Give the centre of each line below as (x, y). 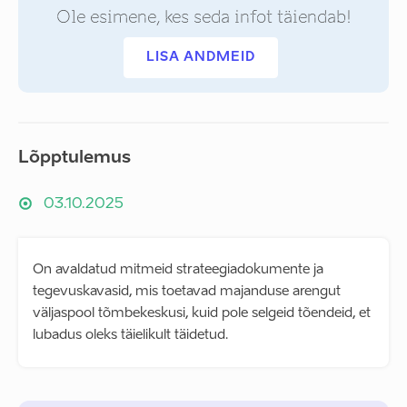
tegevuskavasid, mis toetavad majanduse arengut (187, 291)
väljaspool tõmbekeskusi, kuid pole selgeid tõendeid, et (202, 313)
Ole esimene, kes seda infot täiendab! (203, 17)
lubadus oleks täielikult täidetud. (130, 335)
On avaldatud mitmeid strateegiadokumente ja (178, 269)
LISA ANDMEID (201, 57)
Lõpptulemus (74, 158)
